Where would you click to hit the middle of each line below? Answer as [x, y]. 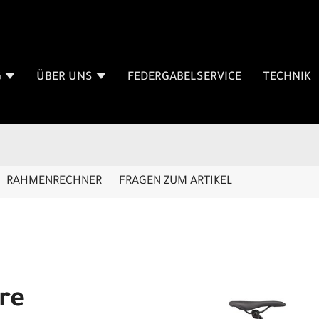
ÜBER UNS [64, 77]
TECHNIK [287, 77]
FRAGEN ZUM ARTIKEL [176, 182]
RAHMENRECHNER [54, 182]
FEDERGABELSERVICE [184, 77]
